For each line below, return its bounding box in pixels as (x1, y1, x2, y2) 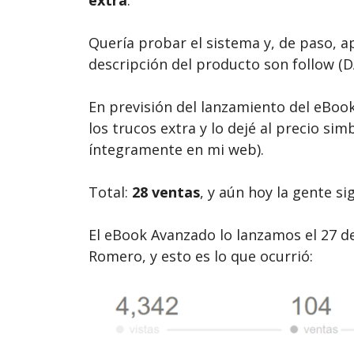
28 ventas (132, 182, 200, 201)
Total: (88, 182, 132, 201)
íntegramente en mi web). (88, 139, 264, 159)
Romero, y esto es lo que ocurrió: (88, 246, 313, 265)
